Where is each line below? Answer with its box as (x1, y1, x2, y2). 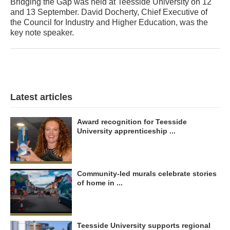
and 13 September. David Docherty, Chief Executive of (10, 8, 207, 16)
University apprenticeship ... (77, 127, 176, 135)
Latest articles (10, 92, 72, 102)
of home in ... (77, 179, 123, 187)
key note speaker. (10, 28, 74, 37)
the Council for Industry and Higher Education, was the (10, 18, 208, 27)
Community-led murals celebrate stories (77, 169, 217, 178)
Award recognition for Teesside (77, 118, 187, 126)
